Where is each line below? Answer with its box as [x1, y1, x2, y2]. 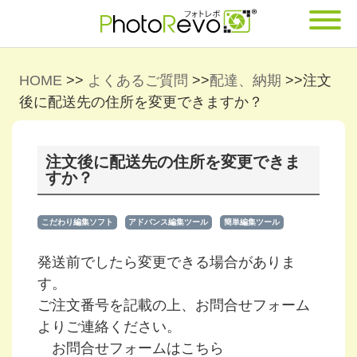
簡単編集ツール [223, 218, 280, 226]
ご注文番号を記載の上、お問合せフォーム [37, 296, 310, 313]
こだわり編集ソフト [41, 218, 113, 226]
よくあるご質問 [88, 73, 188, 88]
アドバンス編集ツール [128, 218, 209, 226]
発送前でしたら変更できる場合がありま [37, 253, 296, 270]
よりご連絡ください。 [37, 318, 181, 335]
